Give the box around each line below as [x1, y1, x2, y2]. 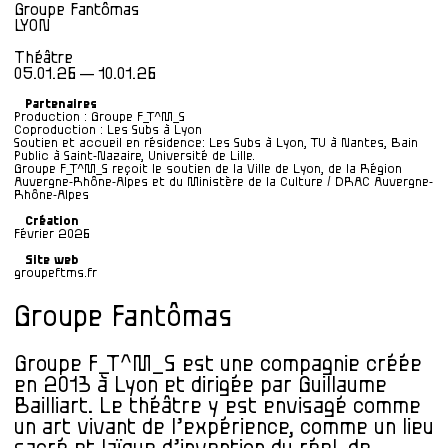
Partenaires [25, 96, 97, 111]
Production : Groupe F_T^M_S [14, 109, 185, 124]
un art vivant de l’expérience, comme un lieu [14, 416, 434, 438]
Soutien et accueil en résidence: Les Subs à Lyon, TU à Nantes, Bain [14, 135, 418, 150]
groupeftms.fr [14, 266, 97, 281]
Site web [25, 253, 78, 268]
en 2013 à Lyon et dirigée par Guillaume [14, 374, 387, 396]
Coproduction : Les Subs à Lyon [14, 122, 202, 137]
